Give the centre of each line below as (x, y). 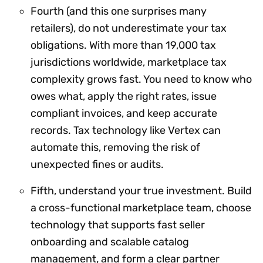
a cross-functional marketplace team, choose (141, 208)
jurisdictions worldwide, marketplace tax (129, 63)
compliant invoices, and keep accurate (124, 114)
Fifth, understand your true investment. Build (141, 191)
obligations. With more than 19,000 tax (123, 45)
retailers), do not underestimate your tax (129, 28)
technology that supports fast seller (118, 225)
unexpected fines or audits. (97, 165)
